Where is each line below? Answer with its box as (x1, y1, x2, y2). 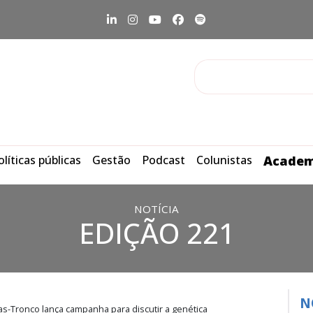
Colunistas (196, 152, 252, 168)
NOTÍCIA (134, 202, 179, 216)
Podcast (142, 152, 185, 168)
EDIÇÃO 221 (78, 214, 235, 252)
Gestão (92, 152, 131, 168)
